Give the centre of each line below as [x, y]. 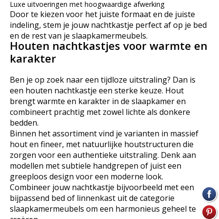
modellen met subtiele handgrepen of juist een [96, 165]
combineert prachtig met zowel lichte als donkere [100, 112]
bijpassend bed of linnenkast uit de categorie [92, 198]
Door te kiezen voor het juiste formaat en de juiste [102, 14]
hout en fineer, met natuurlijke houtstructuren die [102, 144]
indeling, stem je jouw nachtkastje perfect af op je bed [108, 25]
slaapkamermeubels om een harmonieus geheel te [103, 208]
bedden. [24, 122]
